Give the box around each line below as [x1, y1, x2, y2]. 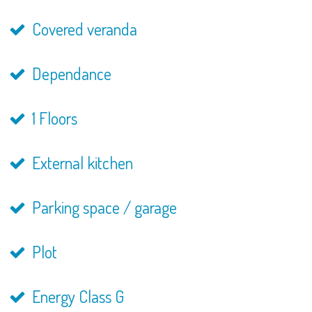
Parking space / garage [28, 196, 177, 218]
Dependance [28, 63, 111, 84]
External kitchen [28, 152, 133, 173]
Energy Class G [28, 286, 124, 307]
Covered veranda [28, 18, 137, 40]
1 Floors [28, 107, 77, 129]
